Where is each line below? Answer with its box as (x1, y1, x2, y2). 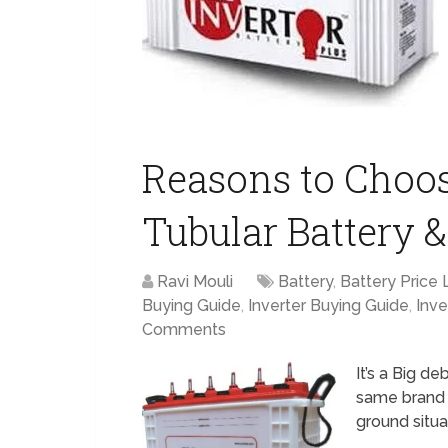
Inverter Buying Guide (248, 296, 409, 315)
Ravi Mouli (157, 272, 233, 291)
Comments (142, 320, 226, 339)
